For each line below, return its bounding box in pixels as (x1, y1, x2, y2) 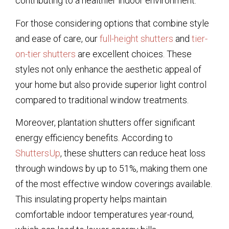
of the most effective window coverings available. (15, 178, 212, 190)
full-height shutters (100, 33, 173, 44)
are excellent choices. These (76, 48, 192, 59)
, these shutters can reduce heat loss (60, 148, 205, 159)
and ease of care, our (15, 33, 100, 44)
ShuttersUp (15, 148, 60, 159)
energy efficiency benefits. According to (15, 132, 173, 144)
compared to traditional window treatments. (15, 94, 189, 105)
